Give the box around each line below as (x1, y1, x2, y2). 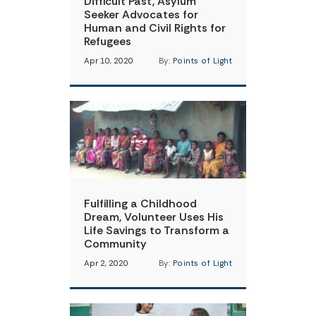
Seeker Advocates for (84, 7, 198, 22)
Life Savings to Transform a (84, 223, 229, 238)
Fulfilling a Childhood (84, 196, 197, 211)
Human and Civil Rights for (84, 20, 226, 35)
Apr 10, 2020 (84, 56, 133, 66)
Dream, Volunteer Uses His (84, 209, 224, 224)
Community (84, 236, 147, 251)
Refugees (84, 34, 131, 49)
